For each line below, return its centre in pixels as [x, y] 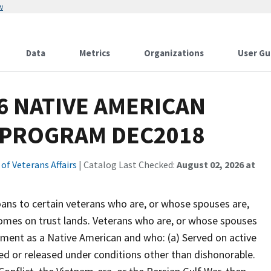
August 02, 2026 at [216, 165]
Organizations [174, 53]
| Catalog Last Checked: [127, 165]
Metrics [95, 53]
